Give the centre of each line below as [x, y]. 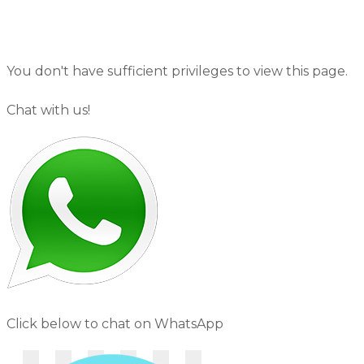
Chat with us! [48, 110]
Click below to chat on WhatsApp [115, 324]
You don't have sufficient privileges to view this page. [177, 71]
